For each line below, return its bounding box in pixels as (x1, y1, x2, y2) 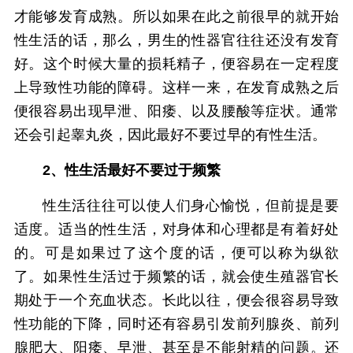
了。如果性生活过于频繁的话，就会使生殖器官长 (13, 269, 340, 284)
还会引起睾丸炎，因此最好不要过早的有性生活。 (13, 127, 326, 143)
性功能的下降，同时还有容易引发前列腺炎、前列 (13, 316, 340, 332)
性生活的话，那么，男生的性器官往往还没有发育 (13, 32, 340, 48)
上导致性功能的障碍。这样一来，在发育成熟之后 (13, 80, 340, 95)
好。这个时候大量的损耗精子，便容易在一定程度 (13, 56, 340, 72)
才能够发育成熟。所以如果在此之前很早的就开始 (13, 9, 340, 24)
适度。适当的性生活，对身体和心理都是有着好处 (13, 221, 340, 237)
